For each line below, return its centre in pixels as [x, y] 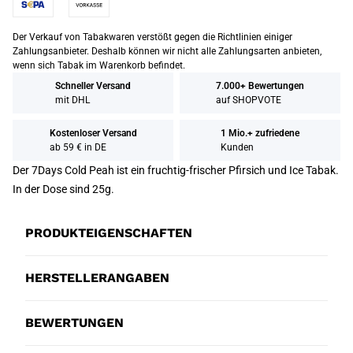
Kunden [237, 147]
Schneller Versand [93, 86]
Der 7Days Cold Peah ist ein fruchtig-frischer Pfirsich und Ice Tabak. [176, 170]
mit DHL [72, 100]
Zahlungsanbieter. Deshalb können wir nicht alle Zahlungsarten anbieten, [167, 51]
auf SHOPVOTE [249, 100]
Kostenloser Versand [93, 133]
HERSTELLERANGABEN [97, 278]
